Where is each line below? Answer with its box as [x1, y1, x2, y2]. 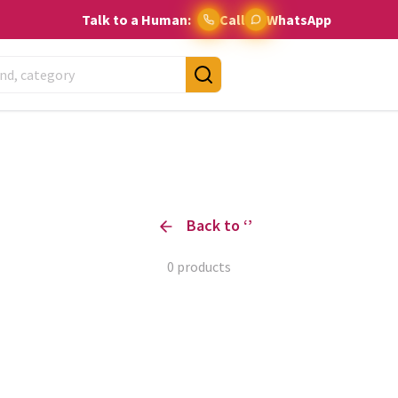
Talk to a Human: [81, 11, 191, 28]
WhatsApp [266, 11, 331, 28]
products [174, 258, 231, 275]
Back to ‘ [187, 215, 248, 235]
